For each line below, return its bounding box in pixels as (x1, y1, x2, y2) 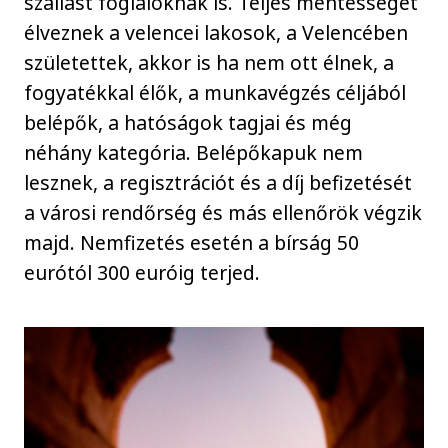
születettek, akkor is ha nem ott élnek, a (24, 49, 395, 77)
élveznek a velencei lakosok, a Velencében (24, 19, 409, 47)
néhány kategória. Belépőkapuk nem (24, 139, 364, 167)
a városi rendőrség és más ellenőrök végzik (24, 199, 423, 227)
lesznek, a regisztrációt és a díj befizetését (24, 169, 413, 197)
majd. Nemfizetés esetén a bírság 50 (24, 229, 360, 257)
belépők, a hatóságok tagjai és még (24, 109, 353, 137)
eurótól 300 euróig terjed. (24, 259, 261, 287)
